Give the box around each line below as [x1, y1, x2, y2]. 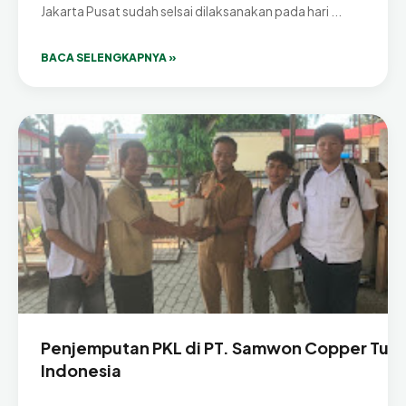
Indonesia [41, 360, 121, 382]
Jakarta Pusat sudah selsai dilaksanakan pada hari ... [41, 3, 342, 20]
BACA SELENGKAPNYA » [41, 51, 177, 65]
